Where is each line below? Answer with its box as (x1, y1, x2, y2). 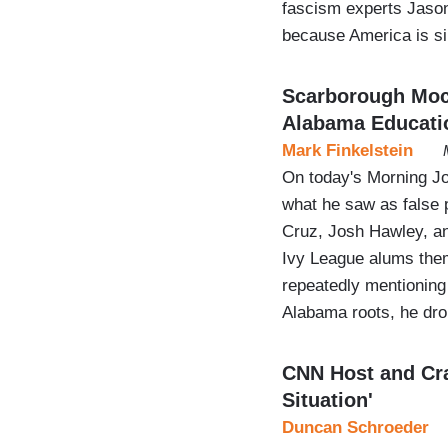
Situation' (282, 388, 373, 411)
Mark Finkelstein (282, 140, 413, 160)
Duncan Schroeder (282, 417, 429, 437)
